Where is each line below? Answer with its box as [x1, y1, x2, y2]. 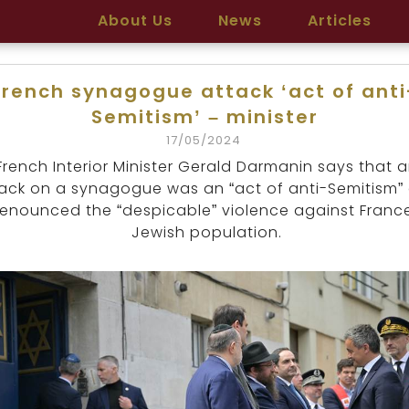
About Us [98, 10, 173, 31]
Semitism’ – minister [90, 104, 319, 130]
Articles [308, 10, 372, 31]
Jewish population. [131, 222, 282, 243]
